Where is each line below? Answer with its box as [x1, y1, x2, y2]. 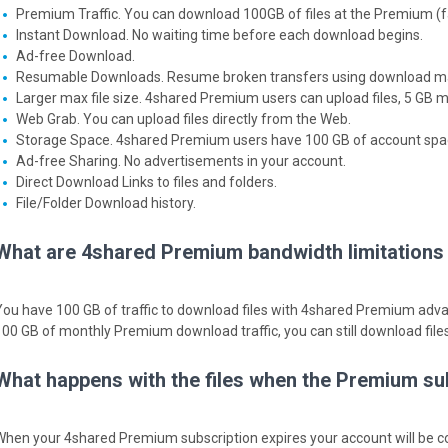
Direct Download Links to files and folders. [16, 174, 277, 190]
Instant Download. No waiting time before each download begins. [16, 27, 423, 43]
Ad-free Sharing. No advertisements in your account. [16, 153, 346, 169]
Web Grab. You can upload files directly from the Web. [16, 111, 351, 127]
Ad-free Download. [16, 48, 135, 64]
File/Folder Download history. [16, 195, 196, 211]
